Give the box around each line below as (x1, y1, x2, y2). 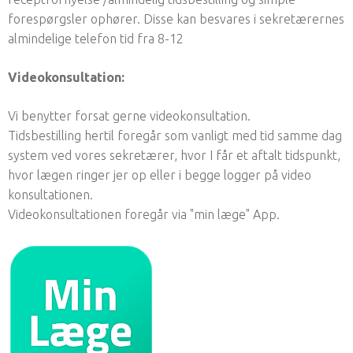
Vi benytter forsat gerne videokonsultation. (8, 108, 251, 123)
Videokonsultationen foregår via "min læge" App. (8, 206, 280, 221)
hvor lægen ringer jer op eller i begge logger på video (8, 167, 311, 182)
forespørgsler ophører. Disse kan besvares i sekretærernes (8, 11, 344, 26)
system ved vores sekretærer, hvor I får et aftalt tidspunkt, (8, 147, 340, 162)
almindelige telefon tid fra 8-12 (8, 31, 184, 46)
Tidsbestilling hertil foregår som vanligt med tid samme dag (8, 128, 342, 143)
